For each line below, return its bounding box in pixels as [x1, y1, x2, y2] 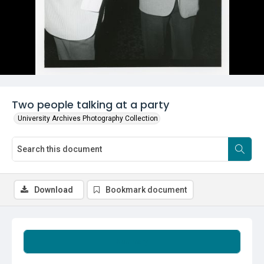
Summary [116, 237, 148, 246]
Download [34, 185, 73, 194]
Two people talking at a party [12, 97, 169, 112]
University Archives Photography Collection [18, 114, 158, 123]
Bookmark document [105, 185, 187, 194]
